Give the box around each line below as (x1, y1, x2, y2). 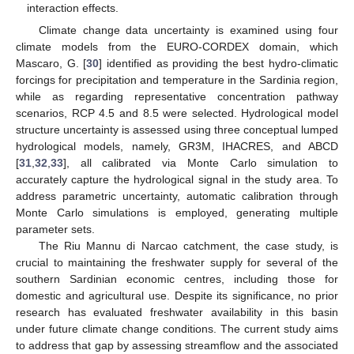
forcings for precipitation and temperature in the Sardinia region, (16, 73, 338, 87)
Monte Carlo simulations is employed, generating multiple (16, 206, 338, 220)
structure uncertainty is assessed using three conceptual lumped (16, 123, 338, 137)
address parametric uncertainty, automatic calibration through (16, 190, 338, 203)
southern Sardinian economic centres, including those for (16, 273, 338, 286)
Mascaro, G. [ (16, 57, 87, 70)
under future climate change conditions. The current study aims (16, 322, 338, 336)
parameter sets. (16, 223, 95, 236)
